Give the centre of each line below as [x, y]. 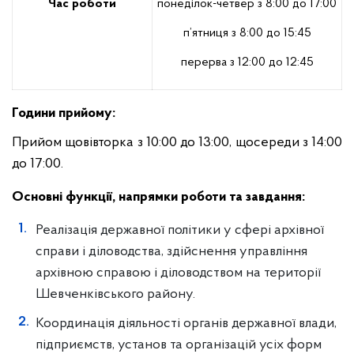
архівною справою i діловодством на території [178, 273]
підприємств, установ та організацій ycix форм [179, 345]
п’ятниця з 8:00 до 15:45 [247, 33]
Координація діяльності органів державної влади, [186, 324]
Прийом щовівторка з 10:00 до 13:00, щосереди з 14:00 [177, 143]
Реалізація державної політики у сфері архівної [180, 230]
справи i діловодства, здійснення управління [171, 252]
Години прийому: [64, 113]
